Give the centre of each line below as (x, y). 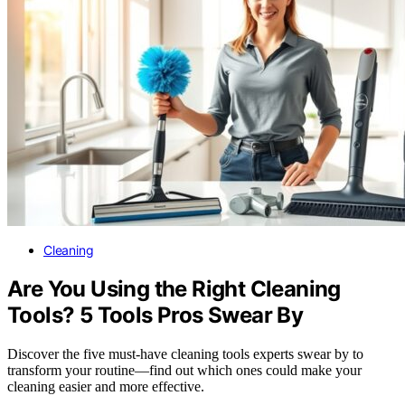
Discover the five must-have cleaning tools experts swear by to (185, 353)
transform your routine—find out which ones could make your (184, 370)
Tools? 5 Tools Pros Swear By (155, 315)
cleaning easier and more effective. (106, 386)
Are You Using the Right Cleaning (174, 288)
